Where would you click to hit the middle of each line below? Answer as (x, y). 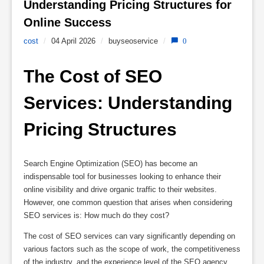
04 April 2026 (73, 41)
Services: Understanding (128, 103)
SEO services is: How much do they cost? (96, 215)
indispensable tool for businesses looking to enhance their (122, 176)
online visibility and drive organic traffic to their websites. (120, 189)
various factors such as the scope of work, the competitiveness (132, 249)
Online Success (69, 22)
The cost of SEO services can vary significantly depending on (129, 236)
